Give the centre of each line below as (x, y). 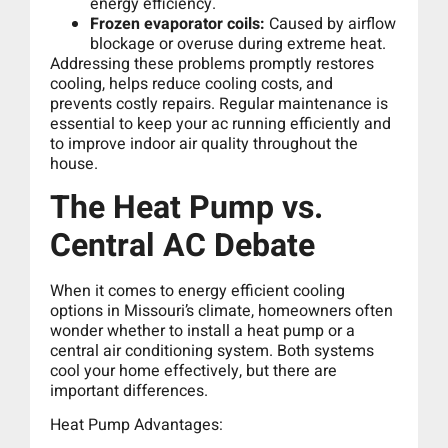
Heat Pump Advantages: (136, 425)
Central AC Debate (182, 245)
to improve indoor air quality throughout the (204, 144)
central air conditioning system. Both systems (212, 350)
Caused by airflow (330, 24)
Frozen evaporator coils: (177, 24)
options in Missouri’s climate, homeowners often (221, 310)
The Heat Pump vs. (186, 207)
